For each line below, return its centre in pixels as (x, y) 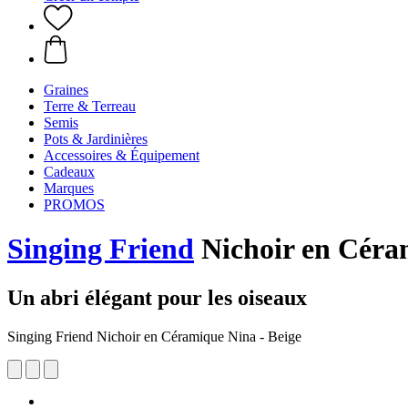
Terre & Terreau (90, 106)
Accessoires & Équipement (122, 155)
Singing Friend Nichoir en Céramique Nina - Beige (154, 336)
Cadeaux (69, 172)
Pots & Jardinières (96, 139)
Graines (66, 90)
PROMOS (74, 204)
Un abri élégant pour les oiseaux (157, 297)
